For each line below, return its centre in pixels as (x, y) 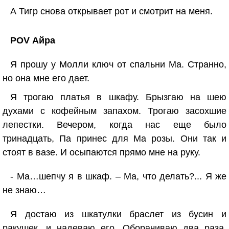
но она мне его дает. (46, 78)
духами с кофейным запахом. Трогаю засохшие (114, 111)
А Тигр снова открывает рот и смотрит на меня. (111, 11)
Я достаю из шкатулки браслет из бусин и (118, 214)
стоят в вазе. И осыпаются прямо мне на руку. (101, 152)
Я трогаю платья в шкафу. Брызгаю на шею (118, 97)
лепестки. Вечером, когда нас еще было (114, 125)
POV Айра (33, 40)
